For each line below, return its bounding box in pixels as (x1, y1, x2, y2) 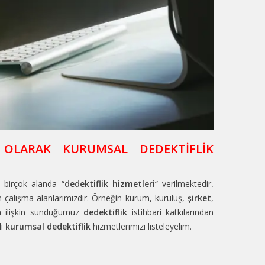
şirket (188, 192, 212, 204)
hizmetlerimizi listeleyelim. (91, 221, 192, 232)
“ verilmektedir (154, 178, 212, 190)
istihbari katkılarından (127, 206, 214, 218)
